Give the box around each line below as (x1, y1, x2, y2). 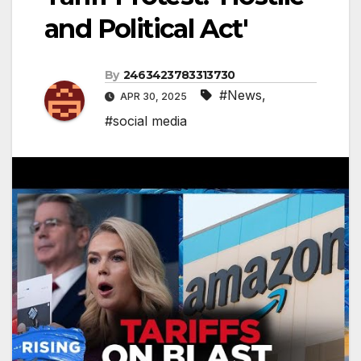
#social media (105, 113, 187, 130)
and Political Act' (44, 13, 248, 45)
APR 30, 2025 (118, 90, 189, 103)
